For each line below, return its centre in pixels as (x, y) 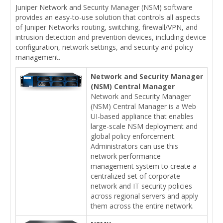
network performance (126, 156)
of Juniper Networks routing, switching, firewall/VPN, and (107, 27)
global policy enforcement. (133, 136)
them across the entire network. (142, 206)
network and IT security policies (141, 186)
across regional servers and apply (144, 196)
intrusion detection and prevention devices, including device (111, 37)
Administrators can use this (134, 146)
